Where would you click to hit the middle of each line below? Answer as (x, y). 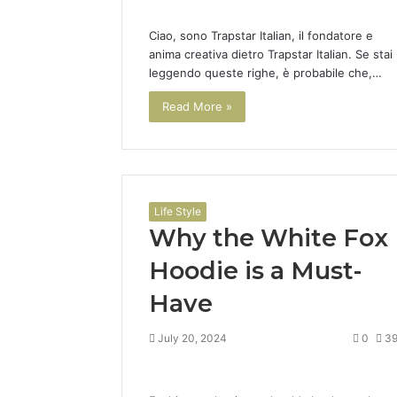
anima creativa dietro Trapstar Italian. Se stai (271, 54)
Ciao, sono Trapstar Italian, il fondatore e (261, 35)
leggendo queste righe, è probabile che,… (265, 72)
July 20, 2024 (192, 339)
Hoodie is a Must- (255, 271)
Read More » (197, 106)
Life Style (178, 212)
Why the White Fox (269, 238)
